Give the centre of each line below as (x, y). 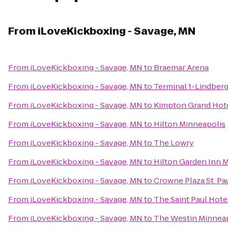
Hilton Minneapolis (190, 124)
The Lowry (174, 143)
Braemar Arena (181, 67)
